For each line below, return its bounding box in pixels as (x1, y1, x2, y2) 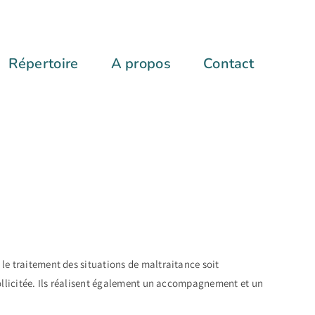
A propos (110, 54, 171, 74)
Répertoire (8, 54, 79, 74)
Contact (202, 54, 255, 74)
